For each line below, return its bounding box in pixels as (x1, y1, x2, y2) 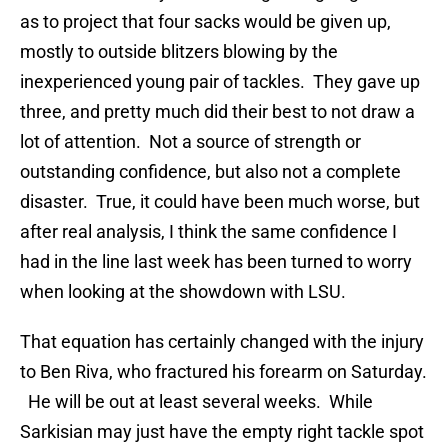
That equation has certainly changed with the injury (20, 331, 424, 353)
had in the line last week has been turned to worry (20, 251, 412, 273)
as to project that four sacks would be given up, (20, 11, 391, 33)
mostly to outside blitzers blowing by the (20, 41, 338, 63)
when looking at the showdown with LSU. (20, 281, 346, 303)
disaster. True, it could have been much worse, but (20, 191, 420, 213)
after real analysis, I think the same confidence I (20, 221, 397, 243)
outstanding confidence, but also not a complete (20, 161, 401, 183)
